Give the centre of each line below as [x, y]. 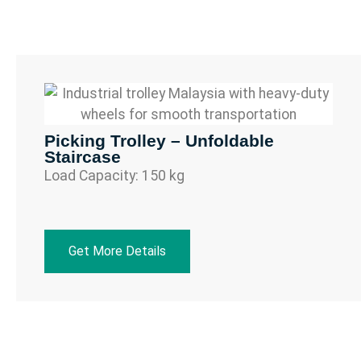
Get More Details [117, 251]
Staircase [83, 156]
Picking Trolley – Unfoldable [159, 140]
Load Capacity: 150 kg [114, 175]
